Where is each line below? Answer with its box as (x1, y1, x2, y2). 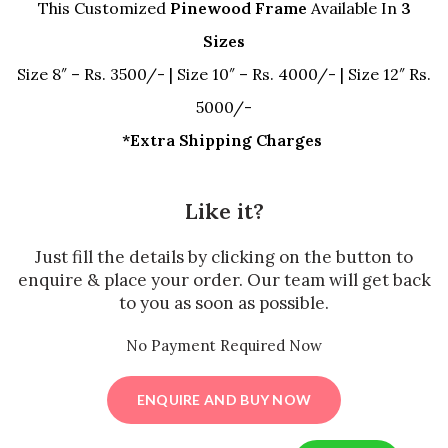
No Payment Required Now (126, 335, 322, 355)
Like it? (184, 196, 264, 225)
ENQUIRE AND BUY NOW (136, 390, 312, 408)
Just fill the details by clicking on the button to (35, 245, 413, 268)
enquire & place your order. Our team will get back (17, 268, 431, 291)
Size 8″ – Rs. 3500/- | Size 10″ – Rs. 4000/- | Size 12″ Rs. (17, 63, 431, 84)
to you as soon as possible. (119, 291, 329, 314)
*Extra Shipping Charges (122, 129, 326, 150)
